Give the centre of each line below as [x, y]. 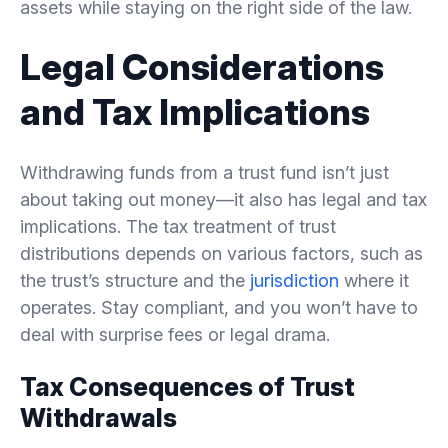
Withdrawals [98, 417]
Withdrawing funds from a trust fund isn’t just [204, 172]
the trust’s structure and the [135, 280]
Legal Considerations [202, 66]
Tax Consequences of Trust [187, 386]
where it [374, 280]
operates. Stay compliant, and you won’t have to [219, 307]
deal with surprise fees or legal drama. [175, 334]
